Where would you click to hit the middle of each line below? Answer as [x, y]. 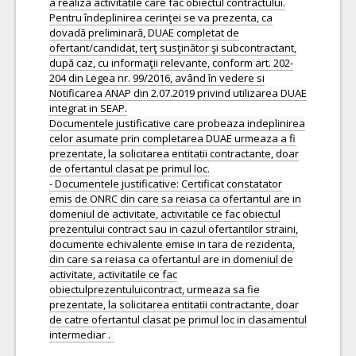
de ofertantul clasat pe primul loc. [130, 168]
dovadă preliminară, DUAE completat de [144, 33]
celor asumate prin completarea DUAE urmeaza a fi [172, 138]
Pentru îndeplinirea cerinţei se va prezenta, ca [161, 17]
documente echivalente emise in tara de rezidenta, [172, 244]
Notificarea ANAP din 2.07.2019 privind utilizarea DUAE [178, 93]
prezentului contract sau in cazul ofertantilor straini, [174, 229]
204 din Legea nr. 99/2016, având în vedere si [157, 78]
